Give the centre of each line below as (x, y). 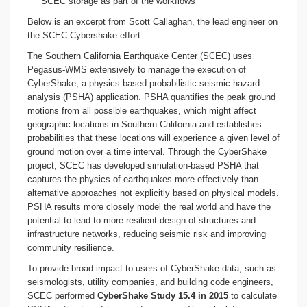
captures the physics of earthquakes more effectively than (143, 179)
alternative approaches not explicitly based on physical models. (153, 193)
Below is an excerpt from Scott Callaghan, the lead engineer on (152, 22)
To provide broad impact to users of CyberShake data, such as (152, 268)
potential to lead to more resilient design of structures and (142, 220)
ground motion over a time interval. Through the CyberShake (147, 152)
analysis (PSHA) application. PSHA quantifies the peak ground (151, 97)
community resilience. (71, 248)
